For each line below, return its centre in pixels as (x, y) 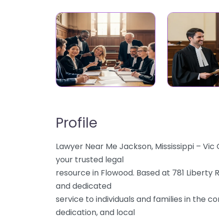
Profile (77, 123)
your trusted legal (90, 160)
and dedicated (84, 186)
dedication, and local (95, 212)
